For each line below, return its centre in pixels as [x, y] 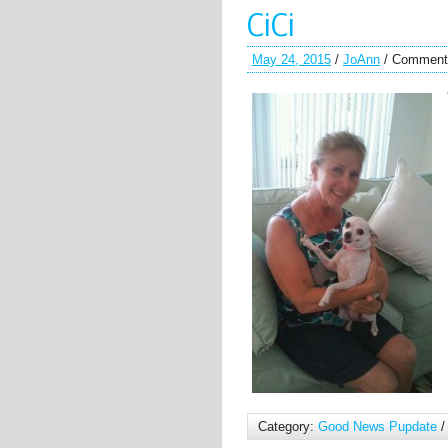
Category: [288, 426]
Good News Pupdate [377, 426]
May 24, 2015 [291, 59]
